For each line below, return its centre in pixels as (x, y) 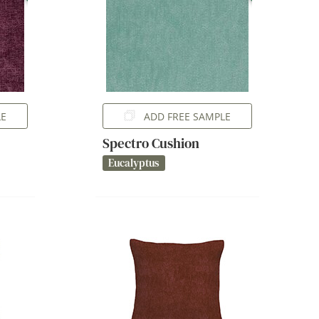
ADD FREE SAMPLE (187, 116)
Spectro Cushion (151, 143)
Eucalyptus (134, 163)
